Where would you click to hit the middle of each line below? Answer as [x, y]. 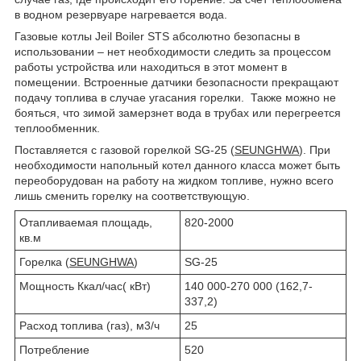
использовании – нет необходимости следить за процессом [173, 51]
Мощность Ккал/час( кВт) [85, 286]
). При [315, 149]
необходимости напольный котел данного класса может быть [177, 165]
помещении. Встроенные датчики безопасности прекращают [176, 82]
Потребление [54, 349]
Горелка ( [44, 261]
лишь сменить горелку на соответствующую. [132, 195]
